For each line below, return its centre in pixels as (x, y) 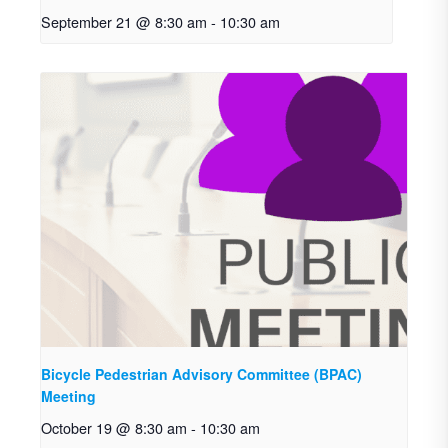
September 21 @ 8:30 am (124, 21)
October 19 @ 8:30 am (114, 428)
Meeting (68, 396)
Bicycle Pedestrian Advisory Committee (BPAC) (201, 374)
